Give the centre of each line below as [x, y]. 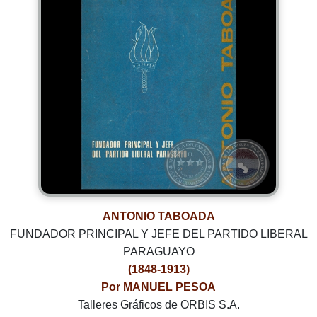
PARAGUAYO [158, 252]
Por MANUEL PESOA [158, 287]
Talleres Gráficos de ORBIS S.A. [158, 305]
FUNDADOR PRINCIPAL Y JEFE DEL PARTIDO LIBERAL [158, 234]
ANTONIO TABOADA [158, 217]
